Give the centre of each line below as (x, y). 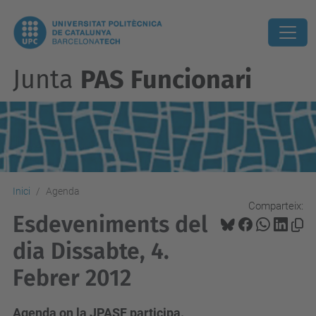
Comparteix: (276, 206)
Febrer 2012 (72, 278)
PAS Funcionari (166, 80)
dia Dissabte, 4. (91, 251)
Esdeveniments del (110, 224)
